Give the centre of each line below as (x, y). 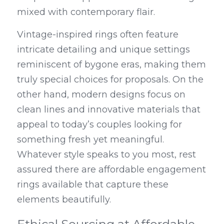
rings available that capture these (93, 184)
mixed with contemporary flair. (86, 12)
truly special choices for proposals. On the (110, 79)
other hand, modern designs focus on (101, 94)
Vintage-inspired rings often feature (98, 34)
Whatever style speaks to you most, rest (106, 154)
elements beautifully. (64, 199)
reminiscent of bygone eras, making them (111, 64)
